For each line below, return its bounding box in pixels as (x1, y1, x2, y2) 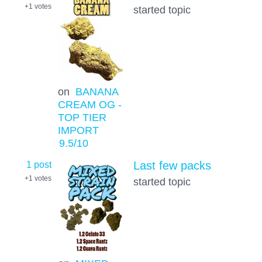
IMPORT (57, 124, 99, 137)
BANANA (75, 85, 118, 98)
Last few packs (133, 158, 211, 172)
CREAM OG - (57, 98, 122, 111)
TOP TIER (57, 111, 106, 124)
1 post (26, 158, 51, 170)
